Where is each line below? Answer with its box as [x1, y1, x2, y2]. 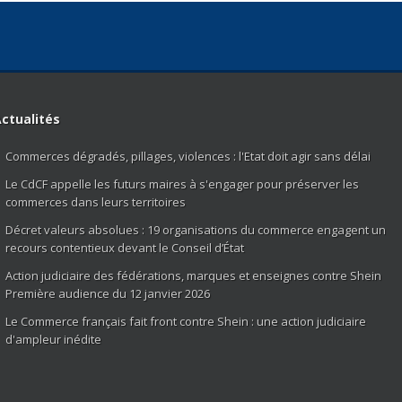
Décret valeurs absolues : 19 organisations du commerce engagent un [4, 221, 386, 238]
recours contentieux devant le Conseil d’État [4, 239, 244, 256]
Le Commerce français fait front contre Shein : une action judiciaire [4, 312, 366, 329]
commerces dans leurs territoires [4, 193, 186, 210]
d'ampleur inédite [4, 330, 101, 347]
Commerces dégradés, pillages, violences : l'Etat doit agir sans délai [4, 147, 371, 164]
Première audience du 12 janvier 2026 [4, 284, 210, 301]
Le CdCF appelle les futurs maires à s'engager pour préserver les [4, 175, 359, 192]
